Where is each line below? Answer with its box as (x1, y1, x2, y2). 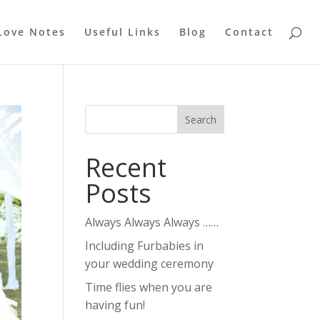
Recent (85, 150, 167, 185)
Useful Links (84, 25, 161, 39)
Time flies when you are (85, 279, 213, 295)
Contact (225, 25, 274, 39)
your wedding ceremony (85, 256, 214, 271)
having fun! (85, 297, 146, 313)
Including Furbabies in (85, 238, 204, 254)
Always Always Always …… (85, 214, 219, 230)
